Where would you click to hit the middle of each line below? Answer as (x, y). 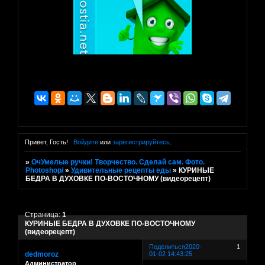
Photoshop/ (45, 171)
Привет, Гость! (46, 142)
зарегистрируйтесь (141, 142)
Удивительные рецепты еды (121, 171)
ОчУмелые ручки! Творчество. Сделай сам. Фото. (118, 162)
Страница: (44, 214)
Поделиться (167, 246)
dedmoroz (42, 254)
